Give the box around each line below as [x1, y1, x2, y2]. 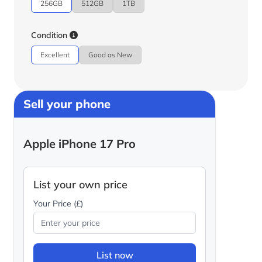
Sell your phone [23, 96, 111, 112]
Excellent [40, 50, 70, 60]
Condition [31, 30, 70, 41]
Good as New [88, 50, 132, 60]
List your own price [33, 178, 127, 192]
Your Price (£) [33, 198, 83, 209]
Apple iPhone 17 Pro [23, 136, 136, 151]
